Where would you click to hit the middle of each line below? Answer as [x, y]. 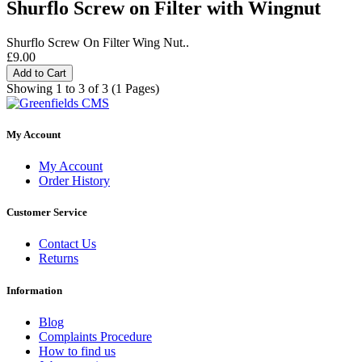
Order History [74, 181]
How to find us [77, 351]
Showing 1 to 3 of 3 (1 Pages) [83, 88]
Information [34, 290]
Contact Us [67, 244]
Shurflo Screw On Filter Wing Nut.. [98, 42]
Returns [59, 259]
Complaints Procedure [95, 336]
